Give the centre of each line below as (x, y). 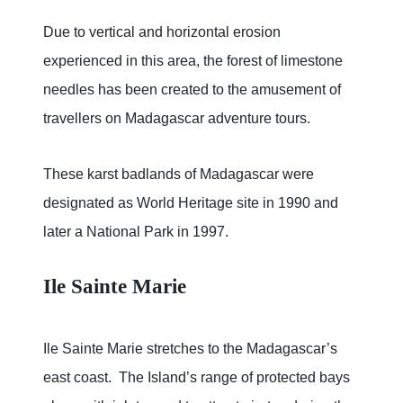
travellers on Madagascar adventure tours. (177, 119)
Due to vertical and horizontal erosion (162, 32)
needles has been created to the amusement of (192, 90)
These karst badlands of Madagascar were (179, 175)
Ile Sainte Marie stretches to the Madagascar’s (190, 349)
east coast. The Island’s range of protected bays (197, 378)
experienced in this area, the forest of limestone (193, 61)
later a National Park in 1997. (136, 232)
